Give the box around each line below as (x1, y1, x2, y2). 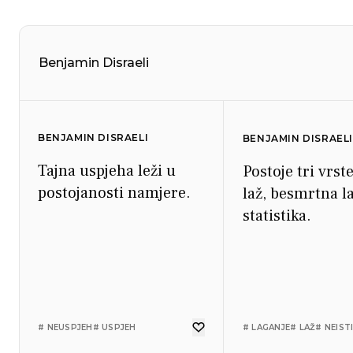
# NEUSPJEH (38, 322, 93, 333)
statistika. (242, 206, 311, 226)
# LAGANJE (242, 322, 291, 333)
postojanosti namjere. (38, 183, 191, 203)
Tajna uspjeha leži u (38, 161, 176, 181)
